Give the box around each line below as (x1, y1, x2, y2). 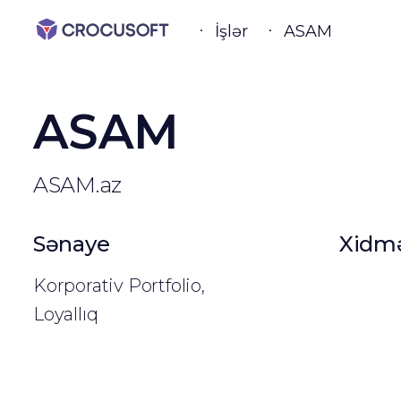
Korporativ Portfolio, (33, 275, 205, 296)
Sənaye (33, 231, 110, 257)
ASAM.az (33, 172, 122, 198)
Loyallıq (33, 303, 98, 325)
